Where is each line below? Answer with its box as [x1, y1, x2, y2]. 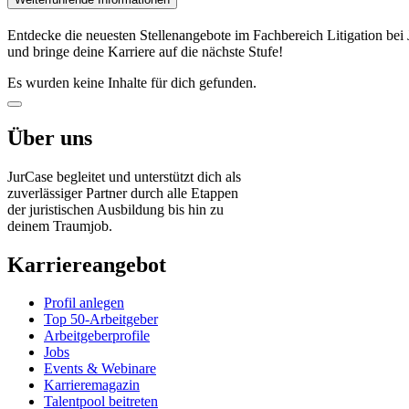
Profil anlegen [44, 295, 124, 311]
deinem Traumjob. [7, 217, 112, 234]
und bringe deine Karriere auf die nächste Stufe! [7, 43, 283, 59]
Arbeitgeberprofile [44, 328, 150, 344]
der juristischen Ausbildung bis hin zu [7, 201, 224, 217]
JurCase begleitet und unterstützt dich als [7, 168, 241, 184]
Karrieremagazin [44, 377, 140, 393]
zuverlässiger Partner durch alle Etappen [7, 184, 238, 201]
